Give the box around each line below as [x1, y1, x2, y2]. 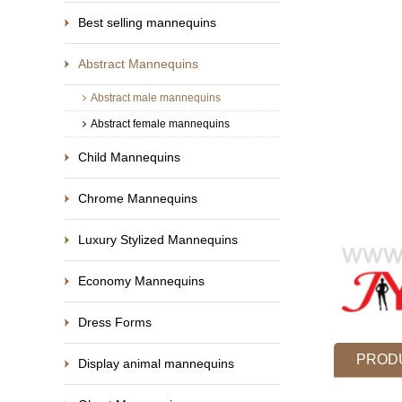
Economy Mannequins [78, 274, 205, 288]
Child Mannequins [78, 150, 180, 164]
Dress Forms [78, 315, 152, 329]
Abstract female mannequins [91, 118, 230, 130]
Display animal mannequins [78, 356, 234, 371]
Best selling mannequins [78, 15, 216, 30]
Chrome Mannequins [78, 191, 197, 205]
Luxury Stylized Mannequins [78, 232, 238, 247]
